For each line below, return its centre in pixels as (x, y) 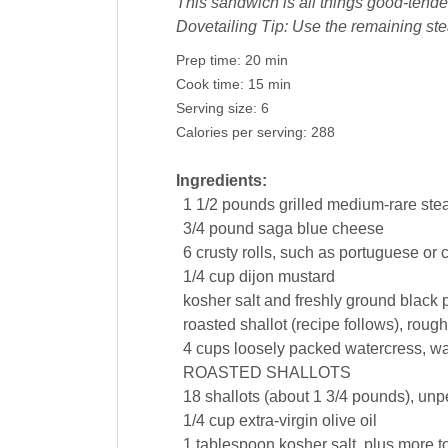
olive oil (349, 421)
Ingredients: (221, 181)
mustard (306, 277)
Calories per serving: (243, 133)
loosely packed (287, 349)
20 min (266, 61)
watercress (383, 349)
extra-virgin (278, 421)
